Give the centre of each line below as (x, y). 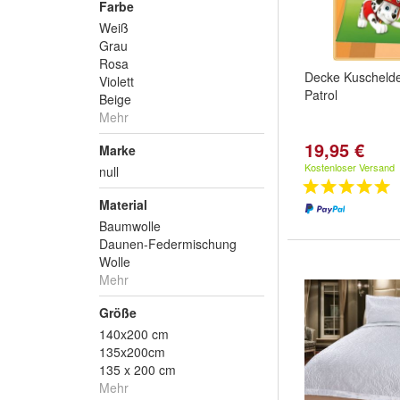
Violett (117, 81)
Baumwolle (130, 226)
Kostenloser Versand (350, 167)
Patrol (321, 95)
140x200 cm (134, 334)
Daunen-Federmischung (168, 244)
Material (123, 204)
